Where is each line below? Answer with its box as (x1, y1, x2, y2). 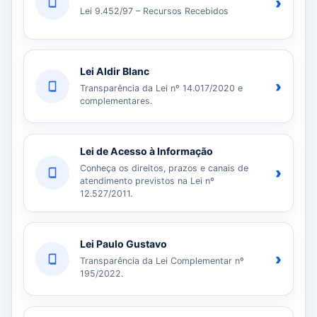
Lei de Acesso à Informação (80, 144, 214, 157)
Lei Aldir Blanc (80, 64, 150, 77)
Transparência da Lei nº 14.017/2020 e (80, 82, 243, 93)
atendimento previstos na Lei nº (80, 175, 215, 186)
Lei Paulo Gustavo (80, 237, 168, 250)
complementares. (80, 95, 153, 106)
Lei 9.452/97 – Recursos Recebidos (80, 5, 229, 16)
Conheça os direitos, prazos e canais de (80, 162, 249, 173)
